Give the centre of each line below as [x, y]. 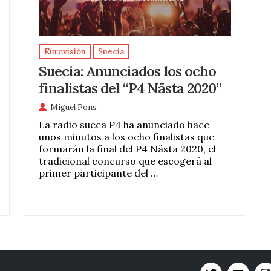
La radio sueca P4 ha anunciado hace [124, 125]
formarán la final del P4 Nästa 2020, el [128, 149]
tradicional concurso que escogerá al [126, 161]
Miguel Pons [74, 107]
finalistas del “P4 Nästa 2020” [130, 88]
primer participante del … [99, 173]
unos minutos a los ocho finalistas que [127, 137]
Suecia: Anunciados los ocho [128, 71]
